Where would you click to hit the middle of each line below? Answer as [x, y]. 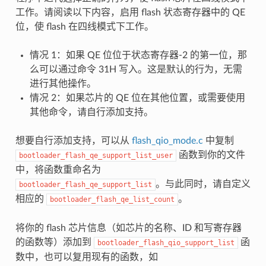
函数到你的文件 [210, 155]
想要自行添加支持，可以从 [73, 140]
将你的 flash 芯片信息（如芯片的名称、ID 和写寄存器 [128, 228]
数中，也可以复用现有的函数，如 [86, 257]
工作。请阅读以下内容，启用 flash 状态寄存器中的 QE [130, 12]
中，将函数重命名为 [58, 170]
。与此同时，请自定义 [203, 184]
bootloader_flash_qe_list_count [112, 199]
